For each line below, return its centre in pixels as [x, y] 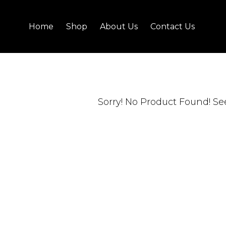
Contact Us [173, 26]
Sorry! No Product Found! [155, 102]
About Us [119, 26]
